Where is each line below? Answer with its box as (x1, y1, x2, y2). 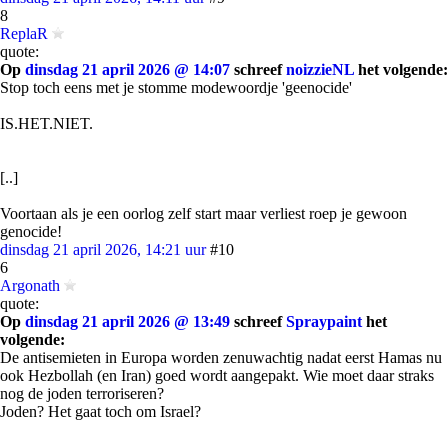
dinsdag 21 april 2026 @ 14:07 (25, 61, 230, 78)
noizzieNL (286, 61, 354, 78)
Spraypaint (286, 313, 362, 330)
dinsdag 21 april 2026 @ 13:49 (25, 313, 230, 330)
